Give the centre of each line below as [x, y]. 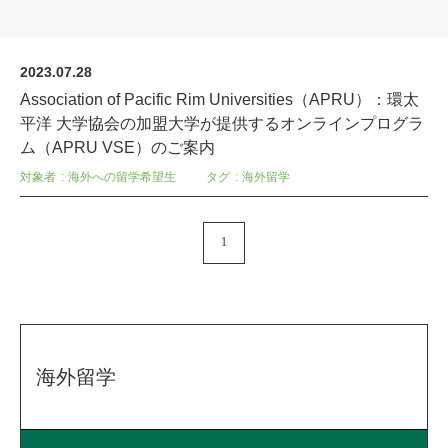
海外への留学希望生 [122, 177]
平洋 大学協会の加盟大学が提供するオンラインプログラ [222, 123]
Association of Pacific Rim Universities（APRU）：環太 [219, 99]
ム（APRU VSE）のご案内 [117, 147]
